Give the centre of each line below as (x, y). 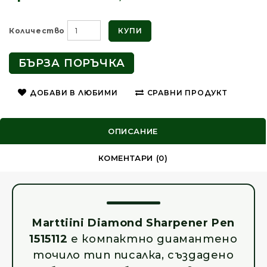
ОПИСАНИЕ (133, 131)
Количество (37, 30)
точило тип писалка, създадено (133, 255)
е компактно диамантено (153, 239)
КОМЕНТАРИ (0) (133, 158)
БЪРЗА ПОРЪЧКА (72, 63)
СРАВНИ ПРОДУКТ (187, 93)
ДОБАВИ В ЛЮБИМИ (74, 93)
